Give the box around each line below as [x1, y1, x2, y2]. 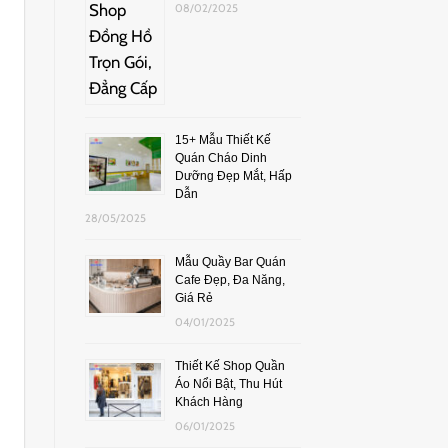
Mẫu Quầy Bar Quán [174, 254, 286, 269]
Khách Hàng [174, 394, 243, 409]
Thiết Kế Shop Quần [174, 358, 285, 373]
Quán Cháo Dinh [174, 150, 267, 165]
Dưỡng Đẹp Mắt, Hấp [174, 168, 292, 183]
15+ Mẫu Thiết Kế [174, 132, 271, 147]
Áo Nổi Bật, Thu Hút [174, 376, 282, 391]
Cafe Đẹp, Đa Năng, [174, 272, 285, 287]
